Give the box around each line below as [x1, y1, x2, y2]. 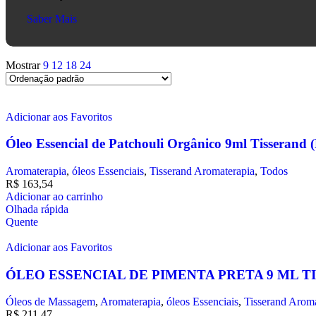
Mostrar [6, 59, 43, 71]
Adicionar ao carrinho [6, 190, 103, 203]
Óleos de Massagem [6, 296, 95, 308]
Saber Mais [27, 12, 77, 25]
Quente [6, 216, 38, 229]
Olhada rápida [6, 203, 68, 216]
